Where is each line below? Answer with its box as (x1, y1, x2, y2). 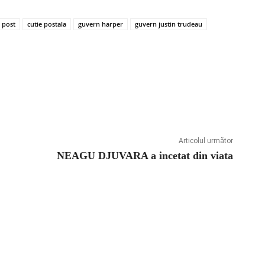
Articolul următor (178, 137, 233, 146)
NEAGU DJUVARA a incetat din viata (56, 150, 233, 162)
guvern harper (78, 20, 123, 29)
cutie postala (27, 20, 66, 29)
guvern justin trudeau (135, 20, 202, 29)
